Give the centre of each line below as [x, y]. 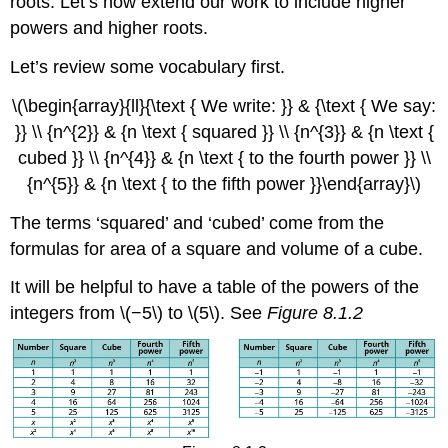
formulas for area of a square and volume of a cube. [217, 248]
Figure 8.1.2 [315, 313]
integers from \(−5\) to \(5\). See [139, 313]
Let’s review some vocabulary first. [148, 67]
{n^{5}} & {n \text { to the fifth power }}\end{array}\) [224, 183]
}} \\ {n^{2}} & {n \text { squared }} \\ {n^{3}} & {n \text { [224, 131]
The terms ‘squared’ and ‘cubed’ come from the [197, 222]
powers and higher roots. [109, 28]
